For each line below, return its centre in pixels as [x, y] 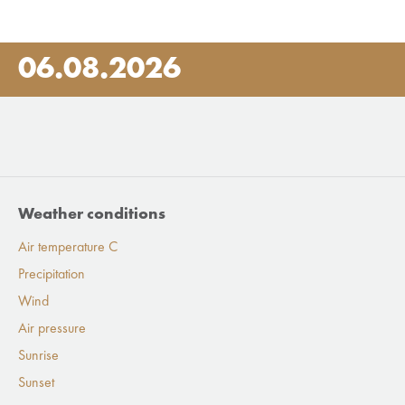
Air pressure [52, 329]
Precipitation [52, 275]
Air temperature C [68, 248]
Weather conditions [92, 214]
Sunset [36, 383]
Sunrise [38, 356]
